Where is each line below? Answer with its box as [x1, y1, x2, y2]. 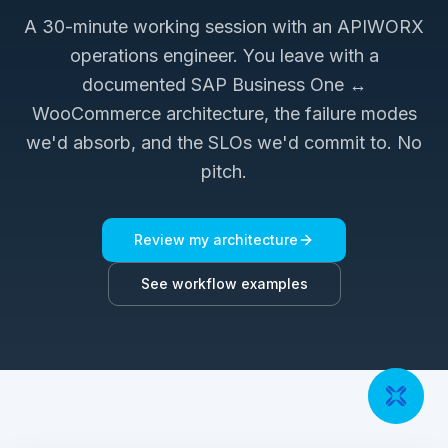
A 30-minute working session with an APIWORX [24, 15, 424, 37]
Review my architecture [134, 230, 298, 248]
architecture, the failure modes [160, 102, 417, 124]
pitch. [201, 160, 247, 182]
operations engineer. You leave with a [69, 44, 379, 66]
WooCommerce [31, 102, 161, 124]
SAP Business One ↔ [190, 73, 367, 95]
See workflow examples [140, 274, 308, 292]
